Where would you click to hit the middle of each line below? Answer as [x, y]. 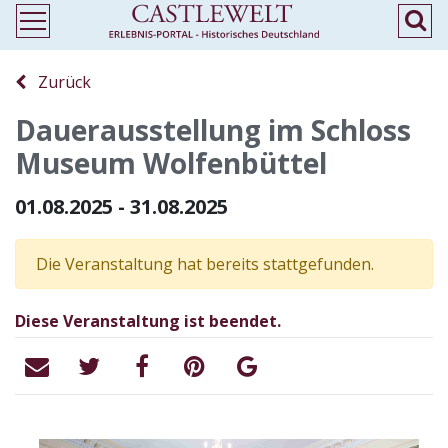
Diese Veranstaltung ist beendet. [148, 321]
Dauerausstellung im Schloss [213, 130]
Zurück [58, 82]
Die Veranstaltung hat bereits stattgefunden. [205, 264]
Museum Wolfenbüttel [171, 163]
